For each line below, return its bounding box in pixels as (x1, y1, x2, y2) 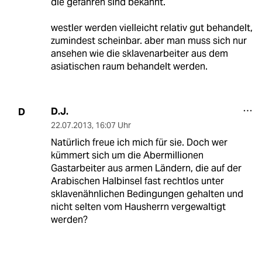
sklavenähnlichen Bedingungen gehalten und (50, 188, 243, 201)
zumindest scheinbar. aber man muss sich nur (50, 35, 247, 47)
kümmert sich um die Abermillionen (50, 149, 204, 162)
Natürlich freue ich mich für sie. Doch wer (50, 136, 227, 149)
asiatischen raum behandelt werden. (50, 60, 208, 73)
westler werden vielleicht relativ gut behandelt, (50, 22, 253, 35)
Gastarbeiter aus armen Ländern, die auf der (50, 162, 242, 175)
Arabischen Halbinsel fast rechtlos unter (50, 175, 224, 188)
